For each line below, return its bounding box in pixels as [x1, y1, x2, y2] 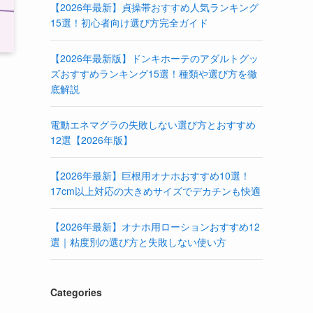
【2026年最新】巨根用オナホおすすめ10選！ [50, 168, 250, 182]
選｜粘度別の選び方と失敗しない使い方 [50, 234, 226, 249]
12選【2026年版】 [50, 132, 133, 147]
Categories [50, 284, 102, 299]
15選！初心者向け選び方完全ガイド [50, 15, 208, 29]
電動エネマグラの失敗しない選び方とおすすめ [50, 117, 256, 131]
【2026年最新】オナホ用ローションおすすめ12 [50, 219, 260, 233]
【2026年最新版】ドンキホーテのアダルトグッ [50, 50, 259, 65]
